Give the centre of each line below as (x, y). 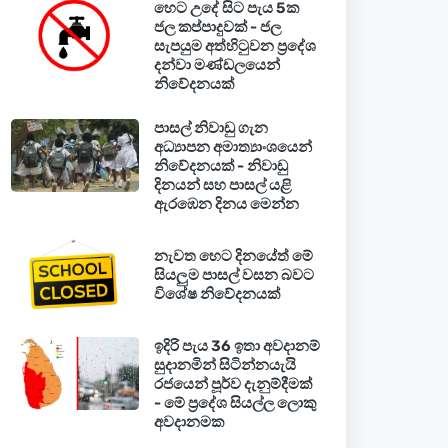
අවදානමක (188, 422)
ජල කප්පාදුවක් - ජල (217, 27)
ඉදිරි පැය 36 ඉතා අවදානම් (236, 346)
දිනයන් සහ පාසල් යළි (222, 185)
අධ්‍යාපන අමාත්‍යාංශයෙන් (232, 147)
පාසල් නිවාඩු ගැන (210, 128)
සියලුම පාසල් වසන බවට (233, 275)
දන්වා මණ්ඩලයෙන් (216, 65)
